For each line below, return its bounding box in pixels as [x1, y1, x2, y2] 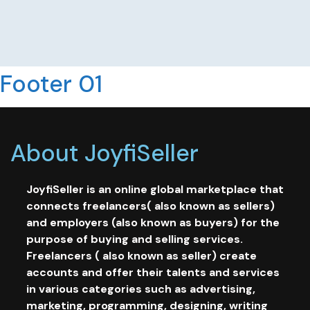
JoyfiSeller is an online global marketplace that [26, 181, 284, 197]
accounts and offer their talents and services [26, 264, 280, 280]
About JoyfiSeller [10, 137, 199, 169]
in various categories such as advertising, [26, 281, 255, 296]
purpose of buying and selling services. [26, 231, 243, 246]
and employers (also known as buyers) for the [26, 215, 280, 230]
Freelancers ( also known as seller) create [26, 248, 257, 263]
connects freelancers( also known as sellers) [26, 198, 275, 213]
